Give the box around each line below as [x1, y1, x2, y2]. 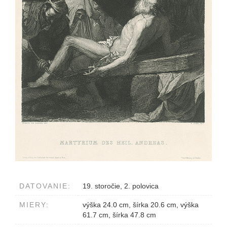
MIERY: [19, 201, 49, 209]
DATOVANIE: [19, 182, 71, 191]
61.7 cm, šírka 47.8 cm [83, 211, 156, 219]
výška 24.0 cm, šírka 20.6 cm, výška [83, 201, 199, 209]
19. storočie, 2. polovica [83, 182, 159, 191]
